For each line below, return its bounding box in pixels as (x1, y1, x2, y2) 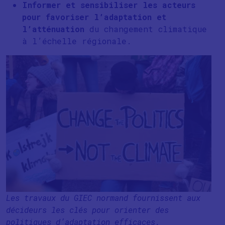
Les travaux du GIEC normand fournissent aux (6, 192, 200, 203)
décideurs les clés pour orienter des (6, 204, 169, 215)
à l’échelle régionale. (22, 36, 132, 46)
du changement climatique (84, 24, 207, 34)
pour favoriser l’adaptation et (22, 12, 166, 22)
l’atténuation (22, 24, 84, 34)
